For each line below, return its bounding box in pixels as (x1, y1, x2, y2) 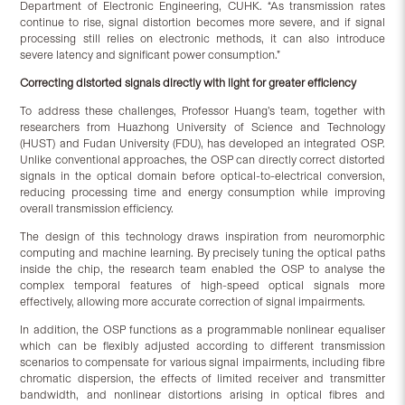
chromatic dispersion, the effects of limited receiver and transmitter (20, 372, 385, 386)
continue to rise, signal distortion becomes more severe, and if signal (20, 15, 385, 30)
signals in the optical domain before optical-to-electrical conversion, (20, 169, 385, 184)
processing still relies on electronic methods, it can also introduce (20, 32, 385, 46)
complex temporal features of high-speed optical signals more (20, 278, 385, 293)
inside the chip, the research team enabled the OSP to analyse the (20, 262, 385, 277)
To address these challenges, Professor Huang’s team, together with (20, 104, 385, 118)
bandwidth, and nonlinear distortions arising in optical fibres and (20, 388, 385, 402)
